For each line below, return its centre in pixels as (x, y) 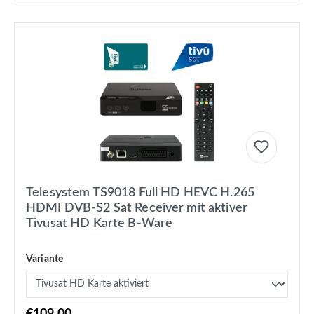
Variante (45, 260)
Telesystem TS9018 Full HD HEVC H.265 (140, 193)
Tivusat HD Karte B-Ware (100, 224)
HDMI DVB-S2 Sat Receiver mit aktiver (137, 209)
